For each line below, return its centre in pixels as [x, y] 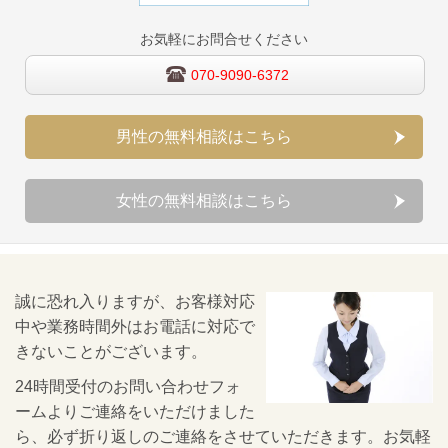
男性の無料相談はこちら [204, 136]
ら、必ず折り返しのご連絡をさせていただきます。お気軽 [223, 436]
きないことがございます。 [111, 351]
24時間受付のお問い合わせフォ [128, 386]
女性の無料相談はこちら [204, 200]
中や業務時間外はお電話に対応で [135, 326]
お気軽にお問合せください [224, 38]
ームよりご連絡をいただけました [135, 411]
